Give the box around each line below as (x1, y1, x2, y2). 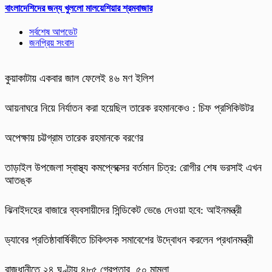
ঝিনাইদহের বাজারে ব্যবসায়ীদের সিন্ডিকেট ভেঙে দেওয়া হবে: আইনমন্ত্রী (5, 204, 242, 217)
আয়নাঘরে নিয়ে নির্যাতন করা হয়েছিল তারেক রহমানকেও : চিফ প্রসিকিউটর (5, 102, 254, 115)
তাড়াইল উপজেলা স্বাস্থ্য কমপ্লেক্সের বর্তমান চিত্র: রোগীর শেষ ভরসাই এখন (5, 161, 262, 174)
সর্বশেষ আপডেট (29, 27, 77, 38)
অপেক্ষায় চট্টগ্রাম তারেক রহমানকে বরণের (5, 132, 143, 144)
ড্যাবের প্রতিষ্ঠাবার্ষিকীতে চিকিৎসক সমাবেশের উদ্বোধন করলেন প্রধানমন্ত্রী (5, 234, 253, 246)
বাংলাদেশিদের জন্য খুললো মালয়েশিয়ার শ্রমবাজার (5, 2, 152, 13)
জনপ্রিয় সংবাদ (29, 38, 74, 49)
